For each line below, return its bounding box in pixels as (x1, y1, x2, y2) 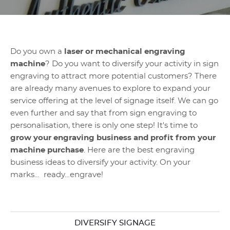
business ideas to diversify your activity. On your (10, 159, 190, 166)
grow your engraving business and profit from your (10, 134, 216, 142)
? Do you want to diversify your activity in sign (45, 60, 219, 68)
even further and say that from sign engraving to (10, 109, 197, 117)
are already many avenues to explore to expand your (10, 85, 210, 92)
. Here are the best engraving (84, 146, 195, 154)
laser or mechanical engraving (64, 48, 185, 55)
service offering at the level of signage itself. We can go (10, 97, 218, 105)
